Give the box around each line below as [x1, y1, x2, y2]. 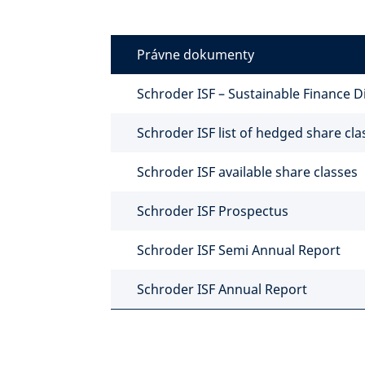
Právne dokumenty [137, 46, 254, 64]
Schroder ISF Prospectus [137, 202, 288, 220]
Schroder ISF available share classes [137, 163, 358, 181]
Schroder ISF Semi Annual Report [137, 241, 341, 259]
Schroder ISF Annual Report [137, 280, 307, 298]
